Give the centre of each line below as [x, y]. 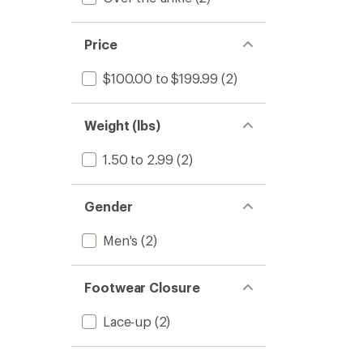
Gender [109, 206]
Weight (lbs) [123, 125]
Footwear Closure [142, 287]
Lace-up [127, 321]
